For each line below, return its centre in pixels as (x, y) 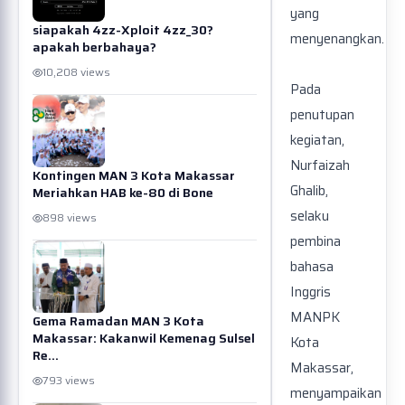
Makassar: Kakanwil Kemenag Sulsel (144, 338)
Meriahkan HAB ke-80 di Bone (123, 193)
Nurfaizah (320, 166)
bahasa (312, 267)
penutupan (322, 115)
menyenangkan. (337, 39)
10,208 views (76, 72)
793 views (69, 380)
